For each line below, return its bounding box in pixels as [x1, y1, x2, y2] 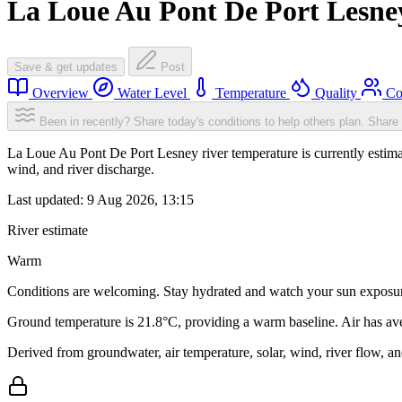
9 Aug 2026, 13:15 [87, 192, 194, 208]
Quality [311, 85, 361, 101]
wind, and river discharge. [7, 162, 154, 178]
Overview [29, 85, 92, 101]
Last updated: [7, 192, 87, 208]
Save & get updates [14, 60, 118, 74]
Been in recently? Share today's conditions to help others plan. [39, 115, 364, 129]
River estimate [7, 223, 88, 239]
